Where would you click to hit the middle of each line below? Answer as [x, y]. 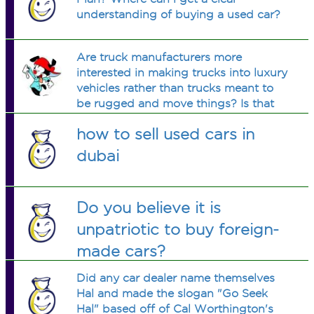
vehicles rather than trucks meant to [175, 88]
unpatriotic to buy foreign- [178, 229]
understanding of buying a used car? [179, 14]
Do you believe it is [149, 207]
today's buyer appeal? [138, 119]
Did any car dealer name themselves [176, 278]
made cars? [121, 251]
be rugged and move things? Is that [176, 103]
